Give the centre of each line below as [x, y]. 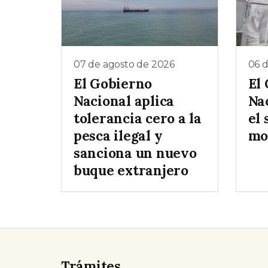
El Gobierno [113, 83]
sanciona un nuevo [135, 153]
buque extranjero [131, 170]
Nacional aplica [124, 100]
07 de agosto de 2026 [124, 65]
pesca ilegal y [118, 135]
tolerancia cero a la [138, 118]
